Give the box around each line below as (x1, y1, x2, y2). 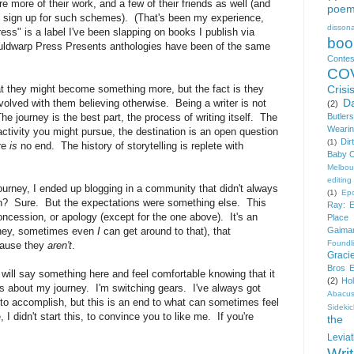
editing (327, 175, 352, 184)
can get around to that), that (100, 224, 231, 237)
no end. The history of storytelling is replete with (17, 139, 243, 152)
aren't (47, 239, 72, 251)
